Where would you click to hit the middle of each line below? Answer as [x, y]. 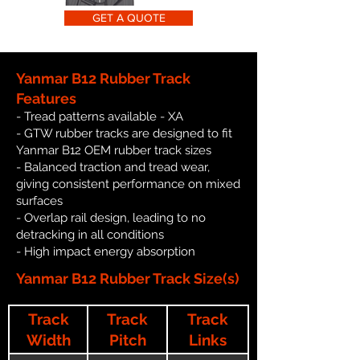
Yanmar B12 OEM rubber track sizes [114, 150]
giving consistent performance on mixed [128, 184]
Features [46, 98]
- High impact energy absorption [106, 251]
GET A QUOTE [129, 17]
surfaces [39, 200]
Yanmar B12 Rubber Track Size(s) [128, 278]
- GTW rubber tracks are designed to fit [124, 133]
